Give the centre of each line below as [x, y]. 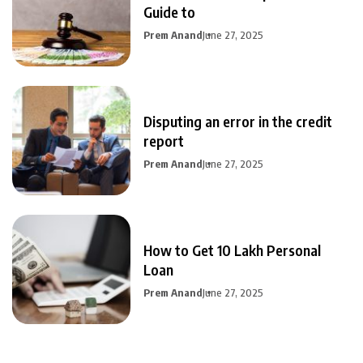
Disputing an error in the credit [238, 121]
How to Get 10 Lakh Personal [232, 250]
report [164, 140]
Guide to [169, 11]
